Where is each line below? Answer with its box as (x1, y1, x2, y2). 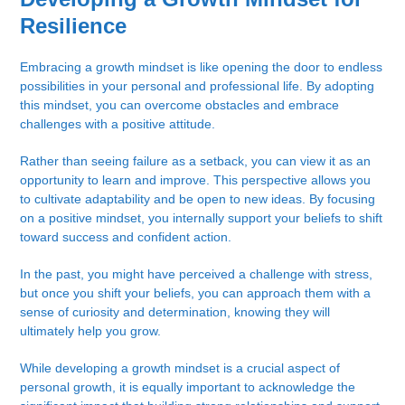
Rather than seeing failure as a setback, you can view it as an (20, 154, 372, 169)
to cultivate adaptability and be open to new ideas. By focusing (20, 192, 376, 207)
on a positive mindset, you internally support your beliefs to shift (20, 211, 383, 226)
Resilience (20, 14, 127, 39)
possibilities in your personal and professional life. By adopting (20, 79, 375, 94)
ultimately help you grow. (20, 324, 162, 339)
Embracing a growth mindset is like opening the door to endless (20, 60, 383, 75)
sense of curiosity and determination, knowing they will (20, 305, 331, 320)
